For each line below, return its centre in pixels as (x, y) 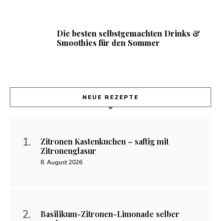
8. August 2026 (61, 162)
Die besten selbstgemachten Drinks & (129, 33)
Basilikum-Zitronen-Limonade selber (110, 214)
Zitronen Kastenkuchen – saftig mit (105, 141)
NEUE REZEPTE (110, 97)
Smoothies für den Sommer (108, 42)
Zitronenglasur (68, 150)
